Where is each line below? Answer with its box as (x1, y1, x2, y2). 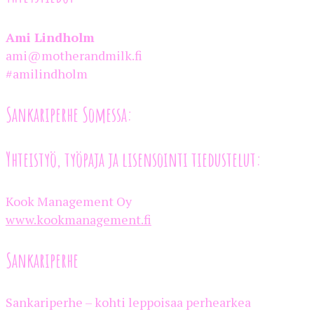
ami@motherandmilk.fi (6, 46, 142, 64)
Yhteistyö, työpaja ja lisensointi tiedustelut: (6, 146, 261, 172)
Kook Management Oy (6, 192, 132, 210)
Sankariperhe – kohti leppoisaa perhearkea (6, 293, 251, 310)
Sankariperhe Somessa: (6, 102, 132, 127)
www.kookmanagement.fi (6, 210, 151, 228)
